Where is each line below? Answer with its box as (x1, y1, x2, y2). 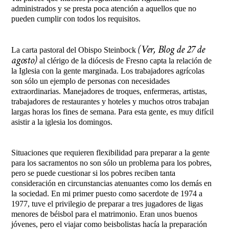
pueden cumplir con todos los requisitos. (11, 14, 141, 24)
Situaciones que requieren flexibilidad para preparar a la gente (11, 148, 210, 157)
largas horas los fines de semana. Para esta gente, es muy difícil (11, 107, 214, 117)
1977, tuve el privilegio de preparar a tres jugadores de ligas (11, 199, 203, 209)
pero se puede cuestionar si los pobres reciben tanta (11, 169, 176, 178)
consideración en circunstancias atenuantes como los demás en (11, 179, 212, 188)
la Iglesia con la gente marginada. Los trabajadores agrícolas (11, 66, 205, 76)
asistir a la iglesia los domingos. (11, 118, 115, 127)
